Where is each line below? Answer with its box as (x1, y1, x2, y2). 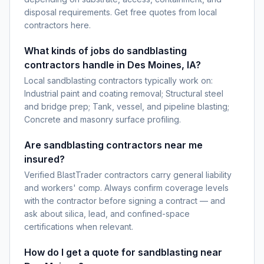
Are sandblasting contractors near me (24, 139, 203, 151)
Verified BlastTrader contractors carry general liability (24, 170, 232, 180)
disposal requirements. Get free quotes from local (24, 7, 217, 17)
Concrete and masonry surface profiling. (24, 114, 181, 124)
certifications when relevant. (24, 222, 133, 232)
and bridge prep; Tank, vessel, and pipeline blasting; (24, 101, 229, 111)
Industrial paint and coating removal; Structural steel (24, 88, 223, 98)
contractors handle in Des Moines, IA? (24, 59, 201, 71)
